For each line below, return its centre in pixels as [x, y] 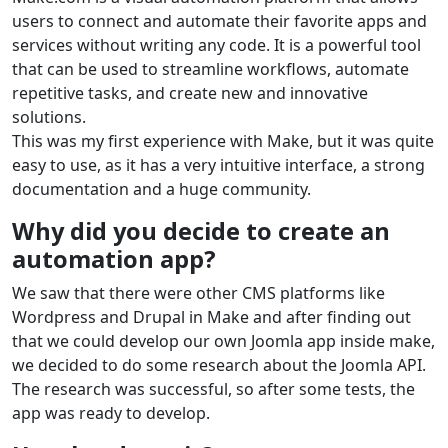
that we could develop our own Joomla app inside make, [223, 341]
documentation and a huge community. [161, 189]
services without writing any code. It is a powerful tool [216, 45]
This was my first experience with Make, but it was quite [223, 141]
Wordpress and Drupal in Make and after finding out [211, 317]
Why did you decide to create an [201, 231]
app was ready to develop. [111, 413]
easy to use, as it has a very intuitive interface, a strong [218, 165]
